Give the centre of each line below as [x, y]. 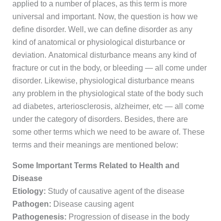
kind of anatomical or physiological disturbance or [98, 42]
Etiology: [30, 191]
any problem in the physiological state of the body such [108, 94]
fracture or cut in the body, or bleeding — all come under [109, 68]
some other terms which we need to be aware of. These [108, 132]
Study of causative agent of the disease [116, 191]
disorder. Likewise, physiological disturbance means [103, 81]
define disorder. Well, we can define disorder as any [102, 30]
